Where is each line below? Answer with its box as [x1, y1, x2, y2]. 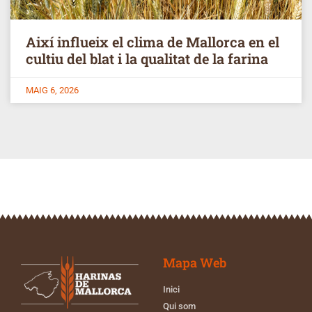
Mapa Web [163, 253, 226, 271]
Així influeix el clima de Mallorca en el [26, 32, 279, 51]
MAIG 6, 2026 [26, 84, 79, 95]
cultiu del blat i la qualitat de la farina [26, 49, 268, 68]
